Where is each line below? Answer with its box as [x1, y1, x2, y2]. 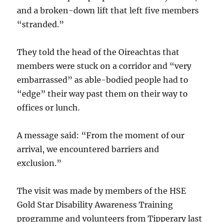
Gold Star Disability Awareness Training [17, 200, 173, 210]
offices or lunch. [17, 103, 80, 112]
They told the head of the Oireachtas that [17, 47, 180, 57]
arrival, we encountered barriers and [17, 144, 160, 154]
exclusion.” [17, 158, 62, 168]
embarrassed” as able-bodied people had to [17, 75, 189, 85]
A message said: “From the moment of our [17, 130, 185, 140]
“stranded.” [17, 19, 64, 29]
